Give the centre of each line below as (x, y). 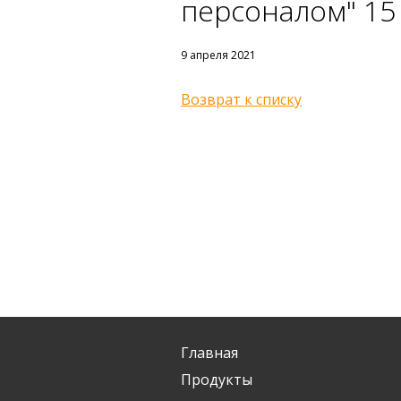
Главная (209, 353)
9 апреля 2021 (218, 55)
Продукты (217, 380)
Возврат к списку (241, 99)
